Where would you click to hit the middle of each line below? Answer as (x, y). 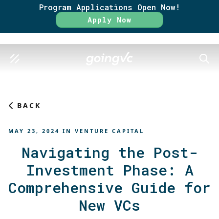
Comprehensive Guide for (109, 187)
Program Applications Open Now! (109, 7)
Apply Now (109, 20)
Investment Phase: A (109, 170)
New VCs (109, 205)
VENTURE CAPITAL (109, 131)
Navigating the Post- (109, 152)
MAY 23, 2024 (34, 131)
